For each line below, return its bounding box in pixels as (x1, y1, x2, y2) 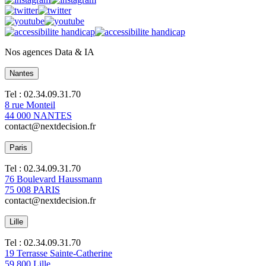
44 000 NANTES (5, 110, 72, 121)
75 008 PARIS (5, 185, 60, 195)
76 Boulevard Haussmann (5, 174, 102, 185)
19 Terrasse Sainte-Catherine (5, 248, 112, 259)
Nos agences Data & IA (5, 47, 94, 58)
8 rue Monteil (5, 100, 55, 110)
